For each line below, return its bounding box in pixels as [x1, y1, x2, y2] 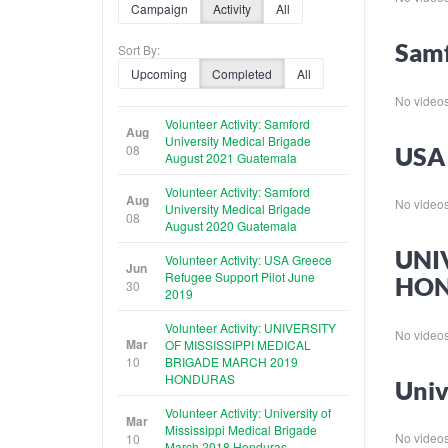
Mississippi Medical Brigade [165, 420, 317, 438]
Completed [212, 64, 272, 82]
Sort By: [118, 40, 160, 58]
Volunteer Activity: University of [165, 403, 331, 421]
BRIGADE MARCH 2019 [165, 352, 298, 370]
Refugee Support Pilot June [165, 267, 315, 285]
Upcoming [131, 64, 187, 82]
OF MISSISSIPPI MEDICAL [165, 335, 311, 353]
